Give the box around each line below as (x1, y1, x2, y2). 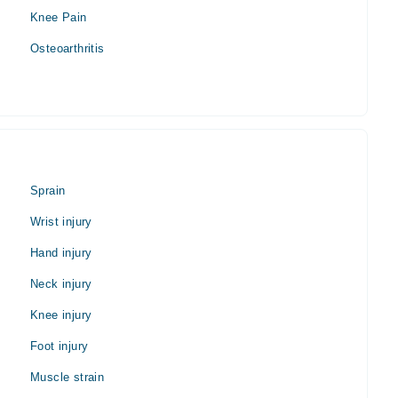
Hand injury (30, 245, 92, 259)
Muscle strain (30, 370, 105, 384)
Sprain (30, 183, 66, 197)
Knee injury (30, 307, 92, 322)
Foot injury (30, 338, 89, 353)
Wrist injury (30, 214, 92, 228)
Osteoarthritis (30, 41, 105, 55)
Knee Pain (30, 10, 87, 24)
